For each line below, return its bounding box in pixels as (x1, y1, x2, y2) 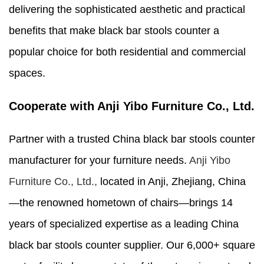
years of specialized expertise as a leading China (9, 218, 239, 230)
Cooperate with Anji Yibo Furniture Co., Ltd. (9, 100, 255, 113)
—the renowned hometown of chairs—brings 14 (9, 197, 233, 209)
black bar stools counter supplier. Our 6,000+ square (9, 239, 255, 252)
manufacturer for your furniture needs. (9, 154, 189, 167)
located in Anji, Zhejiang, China (97, 176, 246, 188)
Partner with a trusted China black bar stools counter (9, 133, 255, 146)
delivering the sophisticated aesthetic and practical (9, 4, 245, 16)
